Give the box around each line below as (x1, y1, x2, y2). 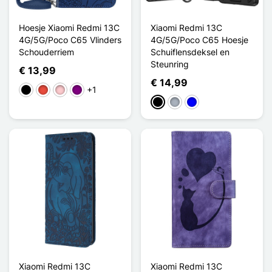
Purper (72, 85, 98, 96)
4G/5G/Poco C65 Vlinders (19, 34, 121, 45)
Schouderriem (19, 46, 74, 57)
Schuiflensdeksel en (151, 46, 229, 57)
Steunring (151, 58, 189, 69)
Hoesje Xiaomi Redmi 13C (19, 22, 120, 33)
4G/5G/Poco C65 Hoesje (151, 34, 248, 45)
